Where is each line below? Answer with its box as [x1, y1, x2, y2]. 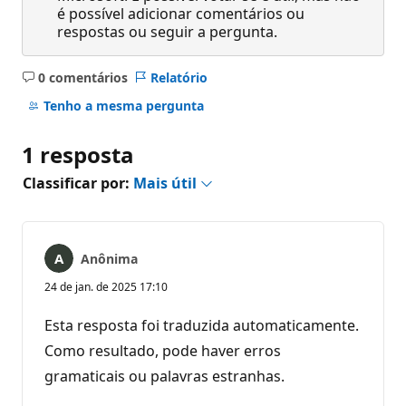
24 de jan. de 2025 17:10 [44, 278, 168, 295]
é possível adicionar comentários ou [57, 3, 304, 24]
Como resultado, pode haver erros [44, 340, 281, 361]
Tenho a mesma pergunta [43, 97, 204, 115]
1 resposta [22, 139, 134, 169]
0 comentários [37, 68, 128, 86]
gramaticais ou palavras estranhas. [44, 365, 285, 386]
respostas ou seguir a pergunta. [57, 21, 277, 42]
